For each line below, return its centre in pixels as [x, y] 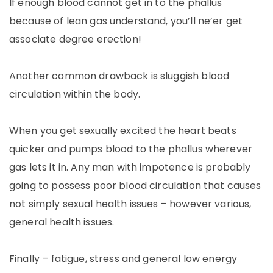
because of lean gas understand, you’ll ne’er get [126, 21]
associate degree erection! [75, 39]
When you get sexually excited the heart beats [123, 131]
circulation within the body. [75, 94]
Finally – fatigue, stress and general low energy [123, 259]
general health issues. [62, 222]
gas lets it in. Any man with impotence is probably [130, 167]
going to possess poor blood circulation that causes [135, 186]
